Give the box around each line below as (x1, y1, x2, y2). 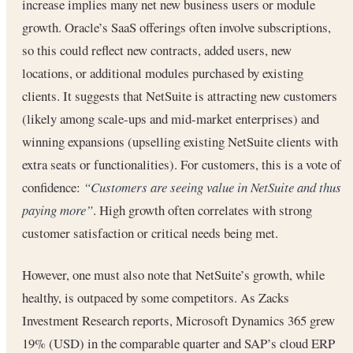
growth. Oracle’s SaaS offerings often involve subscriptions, (22, 18, 331, 37)
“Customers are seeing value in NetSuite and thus (84, 178, 341, 197)
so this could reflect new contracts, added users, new (22, 41, 292, 60)
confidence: (22, 178, 84, 197)
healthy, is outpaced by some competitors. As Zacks (22, 288, 289, 307)
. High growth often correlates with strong (93, 201, 312, 220)
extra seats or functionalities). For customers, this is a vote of (22, 155, 341, 174)
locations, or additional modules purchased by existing (22, 64, 303, 83)
